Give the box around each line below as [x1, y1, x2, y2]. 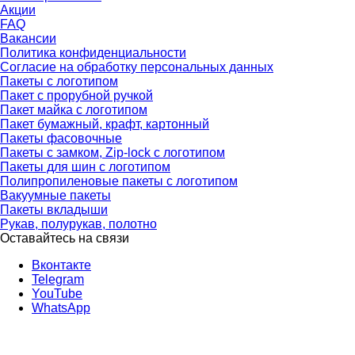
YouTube [32, 287, 82, 301]
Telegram [32, 273, 84, 287]
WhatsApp [32, 301, 90, 315]
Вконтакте [32, 258, 91, 273]
